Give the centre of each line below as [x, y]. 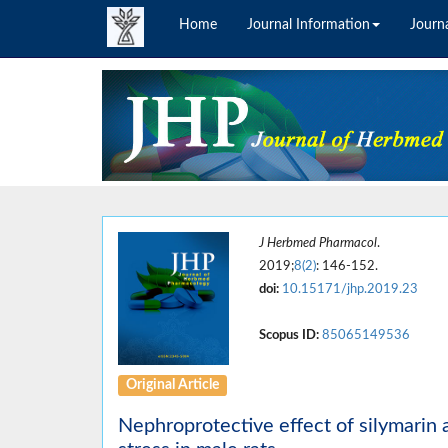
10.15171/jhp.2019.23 [349, 289]
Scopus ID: [288, 335]
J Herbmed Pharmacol [317, 243]
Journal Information [309, 25]
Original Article [173, 385]
